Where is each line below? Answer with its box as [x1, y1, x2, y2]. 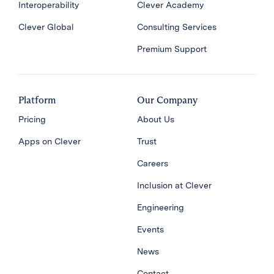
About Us [137, 114, 174, 124]
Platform [18, 94, 56, 106]
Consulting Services [137, 22, 217, 32]
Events [137, 224, 164, 234]
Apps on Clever [18, 136, 81, 146]
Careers [137, 158, 168, 168]
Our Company [137, 94, 198, 106]
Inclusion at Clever [137, 180, 212, 190]
